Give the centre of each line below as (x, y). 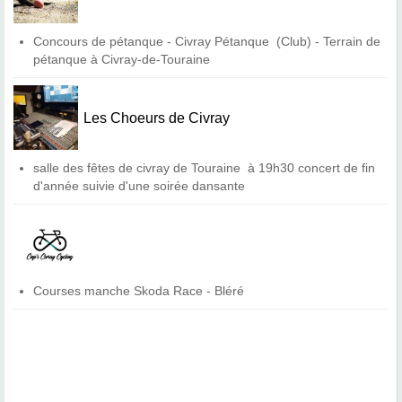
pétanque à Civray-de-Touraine (122, 59)
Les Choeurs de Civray (158, 118)
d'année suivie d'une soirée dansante (140, 186)
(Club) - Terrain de (327, 41)
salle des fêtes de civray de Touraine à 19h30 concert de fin (205, 168)
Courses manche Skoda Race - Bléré (139, 291)
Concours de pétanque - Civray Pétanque (153, 41)
